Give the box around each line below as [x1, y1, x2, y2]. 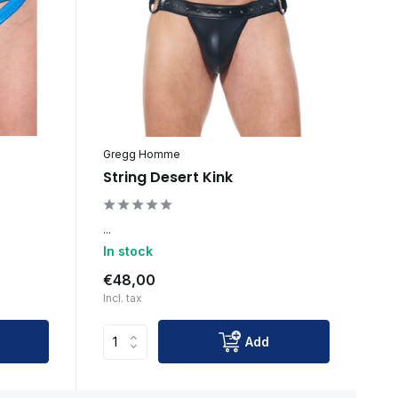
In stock [102, 243, 153, 259]
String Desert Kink [102, 167, 233, 188]
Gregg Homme [102, 147, 180, 162]
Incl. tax [102, 291, 142, 306]
